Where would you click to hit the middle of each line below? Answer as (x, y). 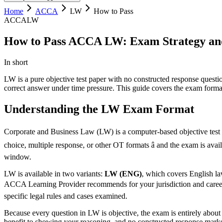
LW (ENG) (123, 173)
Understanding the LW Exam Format (99, 109)
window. (18, 157)
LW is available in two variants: (54, 173)
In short (16, 62)
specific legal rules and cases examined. (66, 196)
